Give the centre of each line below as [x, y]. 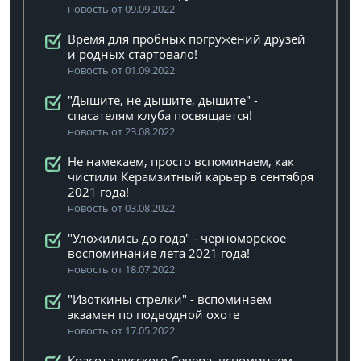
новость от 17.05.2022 [122, 330]
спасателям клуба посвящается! [160, 115]
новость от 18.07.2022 [122, 269]
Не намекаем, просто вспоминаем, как [181, 161]
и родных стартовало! [133, 54]
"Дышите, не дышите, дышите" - [163, 100]
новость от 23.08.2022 [122, 131]
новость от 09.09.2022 [122, 9]
